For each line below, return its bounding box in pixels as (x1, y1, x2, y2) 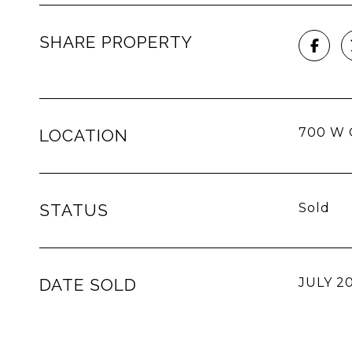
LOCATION (39, 126, 128, 145)
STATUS (39, 200, 108, 220)
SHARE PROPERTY (39, 32, 192, 52)
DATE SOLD (39, 275, 137, 295)
